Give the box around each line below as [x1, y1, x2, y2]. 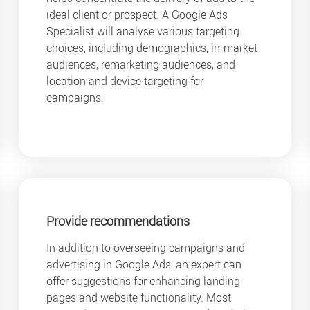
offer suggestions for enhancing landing [46, 273, 241, 289]
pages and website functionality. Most [46, 289, 232, 305]
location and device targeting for [46, 73, 204, 89]
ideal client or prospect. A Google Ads [46, 7, 228, 23]
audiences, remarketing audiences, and [46, 57, 236, 73]
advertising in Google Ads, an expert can [46, 256, 242, 272]
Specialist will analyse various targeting [46, 24, 240, 39]
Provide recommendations [46, 212, 190, 230]
